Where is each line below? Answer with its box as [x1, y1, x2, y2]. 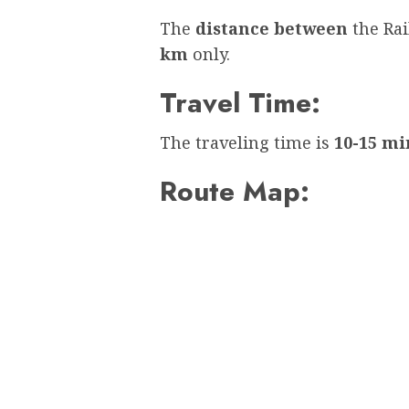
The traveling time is [160, 131, 334, 153]
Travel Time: [160, 82, 320, 122]
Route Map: [160, 171, 309, 211]
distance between [195, 16, 352, 39]
